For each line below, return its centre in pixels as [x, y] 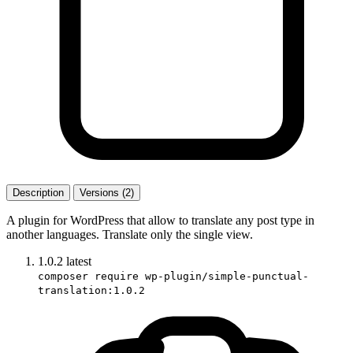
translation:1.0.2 [91, 290]
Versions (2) [107, 192]
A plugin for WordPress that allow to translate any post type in [160, 220]
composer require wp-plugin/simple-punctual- [173, 276]
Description [38, 192]
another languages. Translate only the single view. [130, 234]
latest [79, 261]
